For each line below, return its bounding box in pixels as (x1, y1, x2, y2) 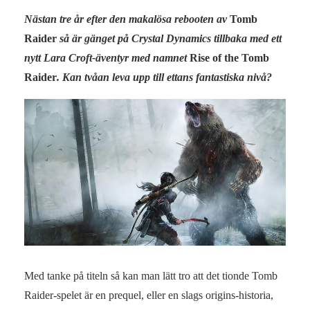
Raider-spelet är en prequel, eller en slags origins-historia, (24, 289, 273, 302)
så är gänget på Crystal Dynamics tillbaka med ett (57, 32, 282, 44)
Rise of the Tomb (190, 51, 269, 64)
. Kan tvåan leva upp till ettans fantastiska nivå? (57, 71, 272, 83)
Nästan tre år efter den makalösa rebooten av (24, 12, 230, 25)
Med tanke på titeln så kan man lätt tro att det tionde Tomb (24, 270, 277, 282)
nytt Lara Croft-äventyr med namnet (24, 51, 190, 64)
